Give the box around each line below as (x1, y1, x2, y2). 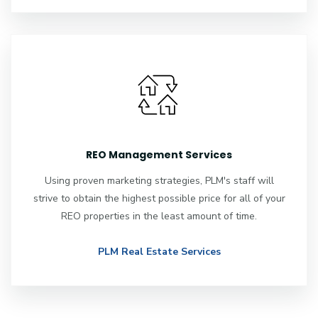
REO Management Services (86, 147, 232, 162)
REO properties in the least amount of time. (61, 209, 257, 223)
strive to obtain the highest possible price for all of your (33, 191, 285, 205)
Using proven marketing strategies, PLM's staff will (44, 173, 274, 187)
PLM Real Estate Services (97, 244, 221, 258)
